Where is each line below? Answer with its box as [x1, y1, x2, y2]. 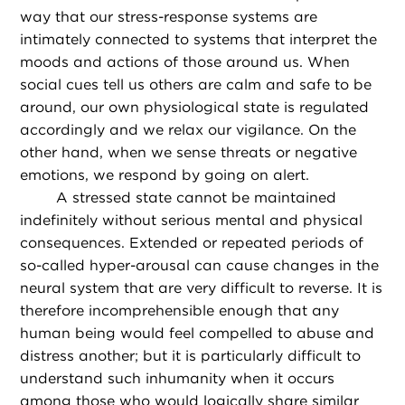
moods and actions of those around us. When [20, 53, 351, 71]
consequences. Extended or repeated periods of [20, 234, 364, 252]
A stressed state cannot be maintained [56, 189, 337, 207]
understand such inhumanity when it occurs [20, 370, 335, 388]
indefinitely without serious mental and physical [20, 212, 363, 230]
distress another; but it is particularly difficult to [20, 347, 362, 365]
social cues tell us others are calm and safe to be [20, 76, 372, 94]
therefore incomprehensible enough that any [20, 302, 340, 320]
